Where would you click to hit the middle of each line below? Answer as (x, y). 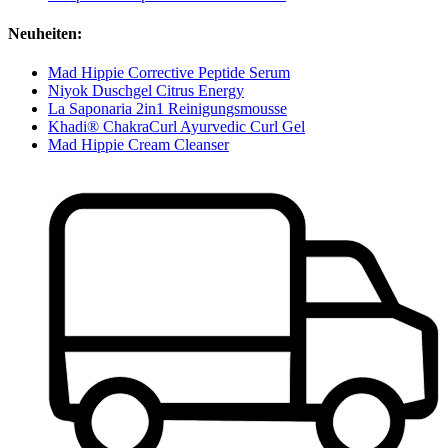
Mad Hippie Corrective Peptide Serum (169, 73)
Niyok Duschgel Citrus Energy (146, 91)
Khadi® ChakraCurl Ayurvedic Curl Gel (176, 127)
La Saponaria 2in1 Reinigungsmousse (167, 109)
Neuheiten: (45, 34)
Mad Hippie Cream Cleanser (138, 145)
